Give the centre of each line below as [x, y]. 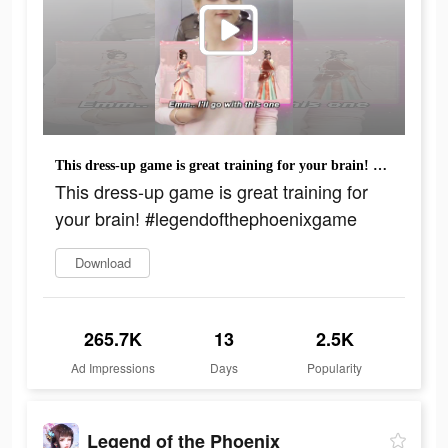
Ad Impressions [113, 368]
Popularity [335, 368]
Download [102, 263]
